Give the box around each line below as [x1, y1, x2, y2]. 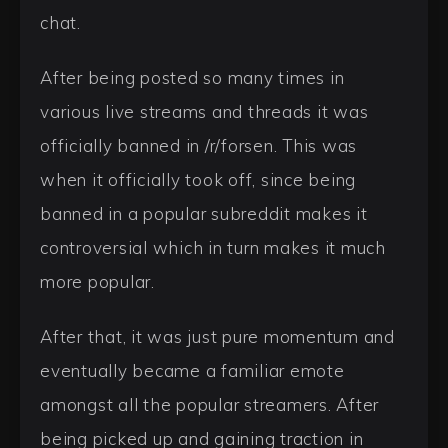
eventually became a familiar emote [40, 359, 345, 381]
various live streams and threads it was [40, 101, 369, 123]
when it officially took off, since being [40, 169, 356, 191]
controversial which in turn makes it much [40, 237, 386, 259]
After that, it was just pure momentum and [40, 325, 395, 347]
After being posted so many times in [40, 67, 345, 89]
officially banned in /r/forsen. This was [40, 135, 357, 157]
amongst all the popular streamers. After [40, 393, 379, 415]
